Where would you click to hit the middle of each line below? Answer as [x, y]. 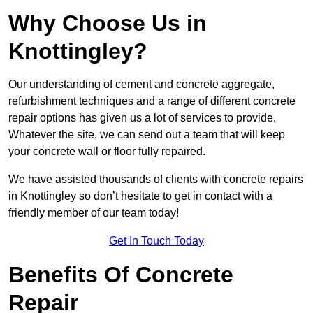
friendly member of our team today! [94, 212]
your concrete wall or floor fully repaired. [107, 151]
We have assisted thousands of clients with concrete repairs [156, 179]
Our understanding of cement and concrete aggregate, [141, 84]
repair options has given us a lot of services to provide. [142, 117]
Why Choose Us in [108, 23]
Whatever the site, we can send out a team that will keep [147, 134]
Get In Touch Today [156, 240]
